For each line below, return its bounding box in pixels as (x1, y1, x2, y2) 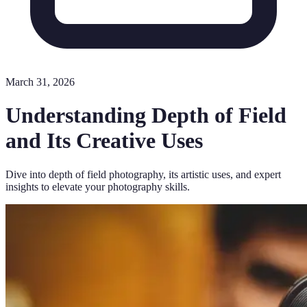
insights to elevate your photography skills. (5, 180, 190, 193)
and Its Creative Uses (5, 128, 203, 153)
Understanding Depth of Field (5, 103, 286, 128)
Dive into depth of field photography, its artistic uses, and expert (5, 168, 281, 180)
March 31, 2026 (5, 76, 75, 88)
